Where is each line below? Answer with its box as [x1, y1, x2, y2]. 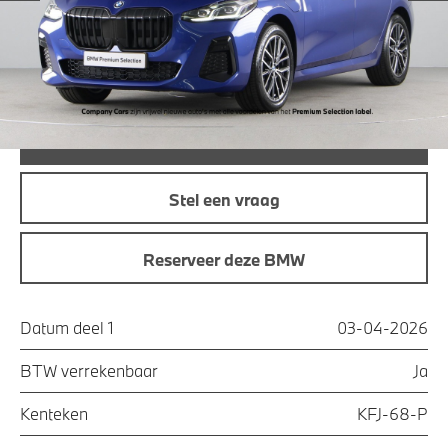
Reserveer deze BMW [143, 248, 305, 270]
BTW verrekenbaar [20, 360, 158, 382]
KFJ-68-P [357, 403, 428, 425]
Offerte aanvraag [157, 68, 291, 90]
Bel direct [188, 127, 260, 149]
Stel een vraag [168, 189, 280, 211]
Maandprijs [20, 6, 101, 28]
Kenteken [20, 403, 88, 425]
